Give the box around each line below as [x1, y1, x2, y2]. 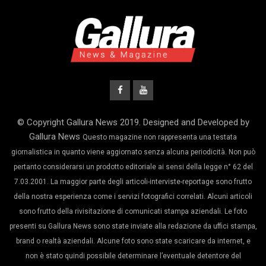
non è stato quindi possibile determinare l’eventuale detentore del [25, 252, 241, 261]
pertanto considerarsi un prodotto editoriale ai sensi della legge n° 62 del [13, 163, 253, 172]
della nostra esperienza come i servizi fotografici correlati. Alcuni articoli [14, 192, 252, 201]
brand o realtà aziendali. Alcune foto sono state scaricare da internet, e [15, 237, 251, 246]
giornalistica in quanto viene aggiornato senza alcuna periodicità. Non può [11, 148, 255, 157]
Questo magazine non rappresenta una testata [83, 133, 237, 142]
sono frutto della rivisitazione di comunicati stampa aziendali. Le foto [19, 207, 247, 216]
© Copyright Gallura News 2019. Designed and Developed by [17, 117, 249, 128]
